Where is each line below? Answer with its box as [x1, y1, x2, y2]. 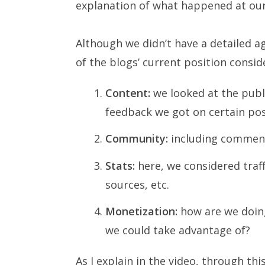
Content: [105, 86, 150, 100]
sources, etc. [105, 177, 169, 192]
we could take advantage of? [105, 222, 250, 237]
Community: [105, 131, 168, 146]
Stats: [105, 158, 135, 173]
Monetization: [105, 203, 177, 218]
